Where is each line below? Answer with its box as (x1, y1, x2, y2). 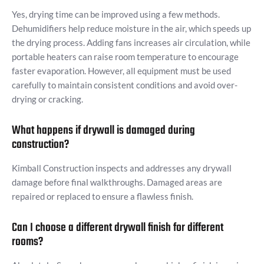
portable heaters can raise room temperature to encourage (12, 51, 239, 62)
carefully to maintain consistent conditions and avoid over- (12, 80, 237, 91)
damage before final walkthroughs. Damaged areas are (12, 177, 222, 188)
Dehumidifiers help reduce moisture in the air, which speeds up (12, 23, 251, 34)
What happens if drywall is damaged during (12, 121, 195, 140)
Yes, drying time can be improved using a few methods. (12, 9, 220, 20)
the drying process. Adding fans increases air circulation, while (12, 37, 250, 48)
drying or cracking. (12, 94, 83, 105)
